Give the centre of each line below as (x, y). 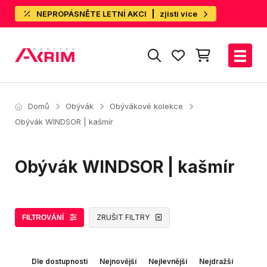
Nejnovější (118, 261)
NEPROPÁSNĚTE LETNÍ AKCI (91, 14)
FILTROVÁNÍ (43, 218)
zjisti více (178, 14)
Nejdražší (216, 261)
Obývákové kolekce (146, 106)
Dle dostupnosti (59, 261)
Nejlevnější (167, 261)
